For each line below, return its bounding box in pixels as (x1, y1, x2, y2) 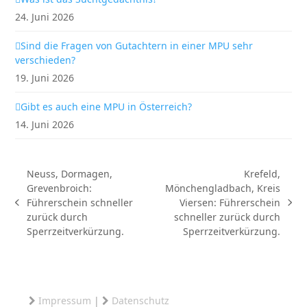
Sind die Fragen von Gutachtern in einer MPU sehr (21, 39, 254, 52)
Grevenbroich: (26, 182, 92, 195)
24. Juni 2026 (15, 10, 75, 23)
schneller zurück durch (174, 210, 281, 223)
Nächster (153, 202, 196, 215)
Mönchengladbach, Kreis (165, 182, 281, 195)
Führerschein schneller (26, 196, 133, 209)
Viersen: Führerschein (180, 196, 281, 209)
